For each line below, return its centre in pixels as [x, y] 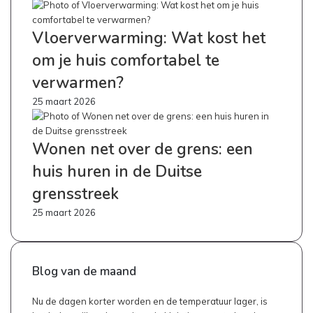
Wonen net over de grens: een [143, 149]
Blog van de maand [84, 271]
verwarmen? [78, 83]
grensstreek [75, 194]
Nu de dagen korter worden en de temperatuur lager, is [150, 301]
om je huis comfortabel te [126, 60]
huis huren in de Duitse [117, 172]
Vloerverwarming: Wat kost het [149, 38]
